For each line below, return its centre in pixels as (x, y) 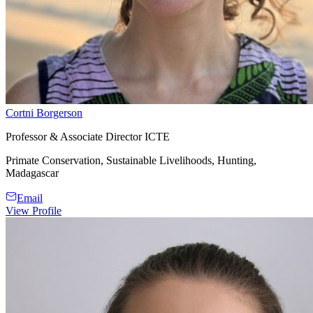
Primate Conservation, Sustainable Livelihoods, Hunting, (131, 160)
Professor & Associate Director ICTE (88, 136)
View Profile (34, 210)
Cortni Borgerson (44, 112)
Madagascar (32, 173)
